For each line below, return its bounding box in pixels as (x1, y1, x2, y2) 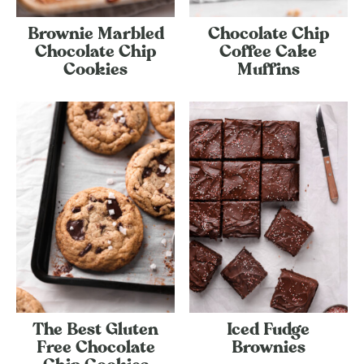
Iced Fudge (227, 322, 310, 339)
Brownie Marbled (27, 26, 164, 43)
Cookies (63, 62, 128, 79)
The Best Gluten (32, 322, 159, 339)
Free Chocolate (36, 340, 155, 357)
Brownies (231, 340, 305, 357)
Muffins (236, 62, 300, 79)
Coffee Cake (219, 44, 318, 61)
